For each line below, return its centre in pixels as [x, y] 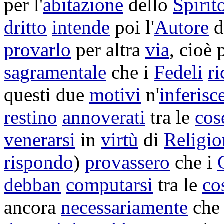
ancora [32, 207]
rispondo [39, 162]
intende [81, 27]
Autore [182, 27]
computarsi [109, 185]
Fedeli [178, 72]
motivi [115, 95]
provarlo [37, 50]
